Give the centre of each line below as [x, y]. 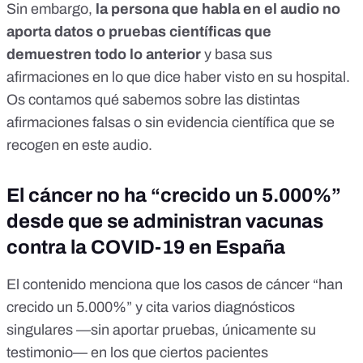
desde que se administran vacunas [165, 222]
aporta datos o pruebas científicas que [139, 32]
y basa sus [237, 55]
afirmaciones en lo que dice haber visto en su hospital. [178, 77]
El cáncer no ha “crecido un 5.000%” [174, 196]
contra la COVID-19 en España [146, 248]
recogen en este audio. [79, 145]
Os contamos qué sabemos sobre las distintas [153, 100]
